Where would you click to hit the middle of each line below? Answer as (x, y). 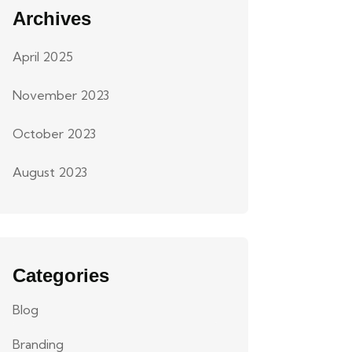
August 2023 (50, 172)
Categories (61, 275)
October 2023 (54, 134)
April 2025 (43, 57)
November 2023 (61, 95)
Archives (52, 18)
